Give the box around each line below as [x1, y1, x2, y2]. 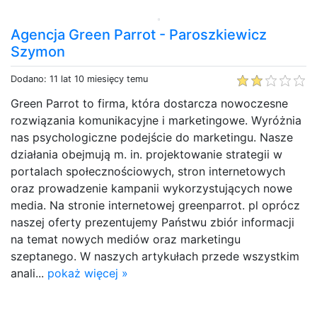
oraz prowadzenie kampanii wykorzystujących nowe [11, 180, 292, 195]
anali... [11, 265, 47, 280]
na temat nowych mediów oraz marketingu [11, 231, 241, 246]
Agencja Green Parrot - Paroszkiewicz [11, 25, 267, 43]
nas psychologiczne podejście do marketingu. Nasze [11, 129, 293, 144]
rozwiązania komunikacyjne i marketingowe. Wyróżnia [11, 113, 301, 127]
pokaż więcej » [47, 265, 128, 280]
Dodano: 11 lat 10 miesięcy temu [11, 73, 148, 84]
